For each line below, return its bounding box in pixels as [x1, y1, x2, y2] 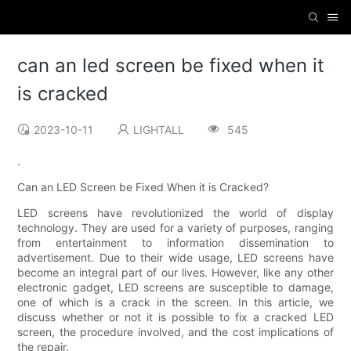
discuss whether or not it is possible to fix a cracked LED [17, 310, 334, 324]
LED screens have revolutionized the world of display [17, 206, 334, 220]
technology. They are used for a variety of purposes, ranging [17, 221, 334, 235]
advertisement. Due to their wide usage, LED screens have [17, 251, 334, 265]
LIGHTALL [133, 123, 185, 137]
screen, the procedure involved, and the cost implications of [17, 325, 334, 339]
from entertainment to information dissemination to [17, 236, 334, 250]
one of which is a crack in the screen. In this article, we [17, 295, 334, 309]
